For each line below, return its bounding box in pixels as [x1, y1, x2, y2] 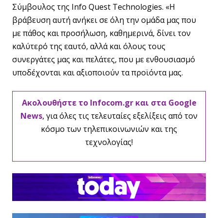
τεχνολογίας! [85, 137, 133, 148]
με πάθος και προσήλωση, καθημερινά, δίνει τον [12, 27, 191, 38]
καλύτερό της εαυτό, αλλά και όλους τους [12, 40, 165, 52]
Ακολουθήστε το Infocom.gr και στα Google [21, 97, 197, 109]
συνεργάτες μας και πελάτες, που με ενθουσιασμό [12, 54, 195, 65]
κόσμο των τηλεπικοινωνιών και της [41, 124, 177, 135]
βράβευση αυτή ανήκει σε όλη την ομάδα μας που [12, 14, 196, 25]
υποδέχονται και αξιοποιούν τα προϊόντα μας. [12, 67, 183, 78]
